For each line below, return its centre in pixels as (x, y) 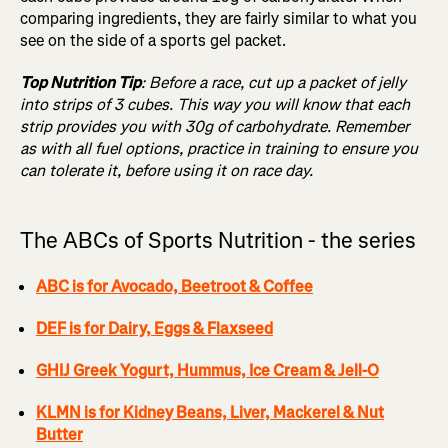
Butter (59, 435)
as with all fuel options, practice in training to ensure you (219, 149)
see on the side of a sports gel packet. (153, 41)
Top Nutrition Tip (80, 83)
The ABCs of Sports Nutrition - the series (218, 241)
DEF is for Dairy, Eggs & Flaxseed (154, 329)
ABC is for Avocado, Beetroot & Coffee (174, 287)
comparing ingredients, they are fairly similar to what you (218, 19)
